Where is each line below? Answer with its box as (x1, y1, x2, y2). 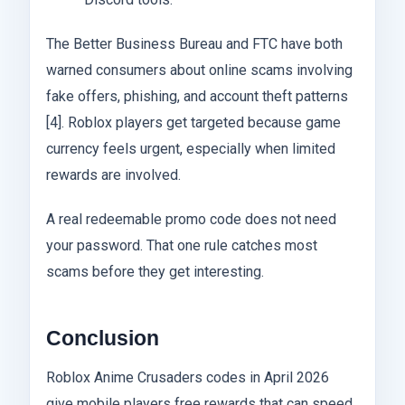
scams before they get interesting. (46, 263, 264, 281)
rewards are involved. (46, 166, 181, 184)
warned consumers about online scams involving (46, 61, 353, 80)
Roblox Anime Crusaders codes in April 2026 (46, 368, 329, 386)
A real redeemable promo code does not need (46, 211, 336, 229)
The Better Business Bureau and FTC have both (46, 35, 343, 53)
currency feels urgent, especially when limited (46, 140, 335, 158)
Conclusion (46, 326, 159, 351)
